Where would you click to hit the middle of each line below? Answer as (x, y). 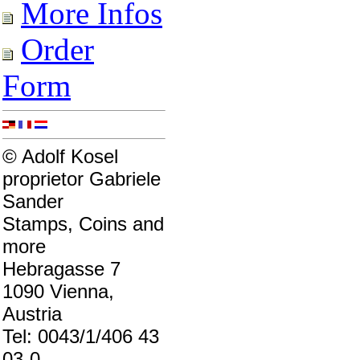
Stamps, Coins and (83, 224)
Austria (32, 314)
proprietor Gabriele (82, 179)
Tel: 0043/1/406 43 (81, 336)
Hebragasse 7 (61, 269)
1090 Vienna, (58, 291)
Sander (33, 201)
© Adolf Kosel (60, 156)
